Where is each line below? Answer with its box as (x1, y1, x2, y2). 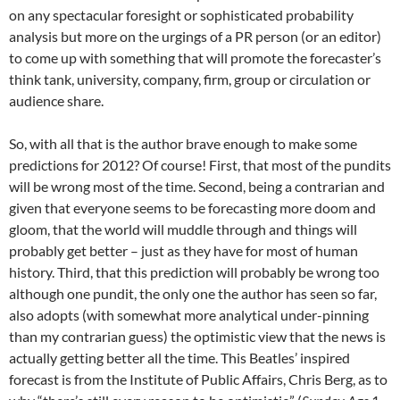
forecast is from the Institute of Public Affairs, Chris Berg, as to (9, 371, 387, 387)
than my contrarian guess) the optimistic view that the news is (9, 328, 386, 345)
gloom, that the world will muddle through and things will (9, 221, 357, 237)
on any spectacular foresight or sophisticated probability (9, 6, 354, 23)
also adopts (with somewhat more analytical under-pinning (9, 306, 369, 323)
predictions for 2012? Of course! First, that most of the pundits (9, 156, 391, 173)
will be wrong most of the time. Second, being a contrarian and (9, 178, 385, 195)
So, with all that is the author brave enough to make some (9, 135, 357, 152)
